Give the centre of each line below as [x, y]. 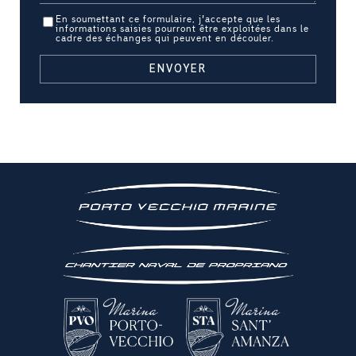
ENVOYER [178, 69]
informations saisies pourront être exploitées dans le [182, 29]
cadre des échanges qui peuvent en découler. [165, 38]
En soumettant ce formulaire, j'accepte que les [168, 19]
